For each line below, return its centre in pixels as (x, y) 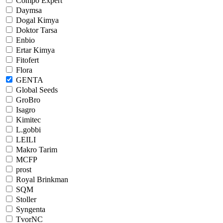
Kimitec (28, 119)
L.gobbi (28, 129)
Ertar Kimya (35, 50)
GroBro (28, 100)
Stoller (26, 199)
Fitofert (27, 60)
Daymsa (29, 10)
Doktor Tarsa (37, 30)
